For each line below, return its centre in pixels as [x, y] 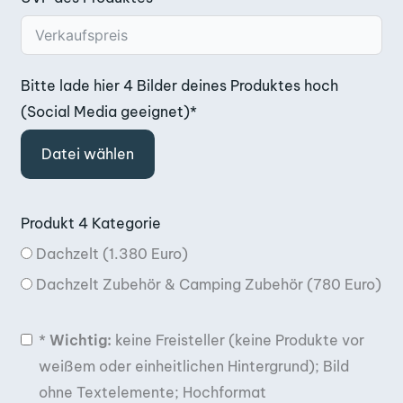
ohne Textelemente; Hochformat [152, 392]
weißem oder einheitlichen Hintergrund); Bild [194, 366]
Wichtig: [81, 340]
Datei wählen [88, 153]
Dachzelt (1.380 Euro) [112, 253]
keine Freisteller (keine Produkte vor [238, 340]
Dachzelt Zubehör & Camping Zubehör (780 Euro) [209, 284]
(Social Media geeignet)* [109, 111]
